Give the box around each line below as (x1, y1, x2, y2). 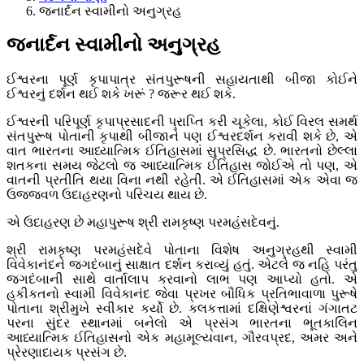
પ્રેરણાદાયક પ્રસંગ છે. (6, 345, 127, 360)
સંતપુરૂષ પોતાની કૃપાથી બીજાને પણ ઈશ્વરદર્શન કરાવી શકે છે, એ (6, 129, 357, 144)
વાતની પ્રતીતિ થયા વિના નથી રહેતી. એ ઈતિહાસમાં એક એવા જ (6, 173, 357, 188)
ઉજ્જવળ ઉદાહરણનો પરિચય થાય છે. (6, 188, 207, 202)
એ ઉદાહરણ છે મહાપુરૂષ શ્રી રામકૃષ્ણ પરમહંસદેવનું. (6, 215, 279, 230)
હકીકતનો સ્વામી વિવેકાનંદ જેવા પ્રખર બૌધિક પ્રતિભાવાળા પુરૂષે (6, 287, 357, 301)
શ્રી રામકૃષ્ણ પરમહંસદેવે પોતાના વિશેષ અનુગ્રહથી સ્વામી (6, 243, 357, 258)
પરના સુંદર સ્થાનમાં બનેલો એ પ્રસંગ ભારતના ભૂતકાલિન (6, 316, 357, 331)
